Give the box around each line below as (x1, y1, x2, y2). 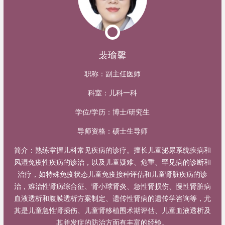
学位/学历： (75, 107, 113, 116)
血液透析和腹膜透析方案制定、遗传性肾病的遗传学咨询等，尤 (14, 194, 211, 202)
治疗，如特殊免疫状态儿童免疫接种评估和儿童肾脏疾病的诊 (18, 170, 207, 178)
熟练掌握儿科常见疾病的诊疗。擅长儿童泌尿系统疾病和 (35, 146, 211, 154)
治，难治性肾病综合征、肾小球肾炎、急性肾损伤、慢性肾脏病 (14, 182, 211, 190)
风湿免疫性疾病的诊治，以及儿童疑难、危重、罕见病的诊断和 (14, 158, 211, 166)
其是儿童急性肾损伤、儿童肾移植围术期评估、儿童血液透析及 (14, 206, 211, 214)
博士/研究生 (113, 107, 150, 116)
